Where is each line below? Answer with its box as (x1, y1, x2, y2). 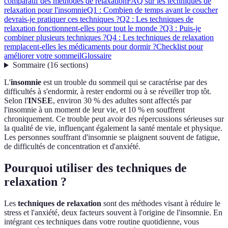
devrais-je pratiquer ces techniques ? (4, 15, 120, 24)
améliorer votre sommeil (4, 51, 81, 61)
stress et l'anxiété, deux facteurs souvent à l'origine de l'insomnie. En (4, 208, 222, 217)
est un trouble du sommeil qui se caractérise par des (41, 78, 207, 87)
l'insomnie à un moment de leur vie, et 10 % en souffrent (4, 105, 185, 115)
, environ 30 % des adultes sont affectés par (53, 96, 191, 105)
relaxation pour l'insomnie (4, 6, 87, 15)
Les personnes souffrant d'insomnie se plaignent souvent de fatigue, (4, 133, 220, 142)
